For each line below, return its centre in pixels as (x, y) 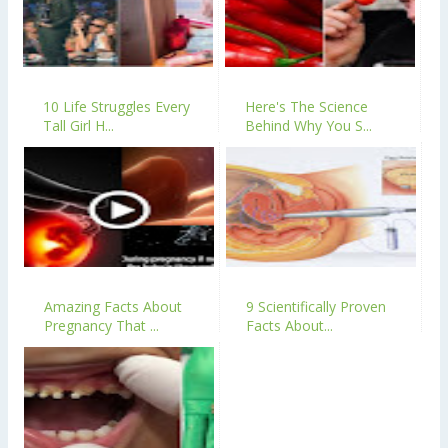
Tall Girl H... (78, 125)
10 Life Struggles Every (116, 106)
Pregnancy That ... (101, 325)
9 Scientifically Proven (316, 306)
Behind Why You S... (308, 125)
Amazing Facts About (113, 306)
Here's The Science (306, 106)
